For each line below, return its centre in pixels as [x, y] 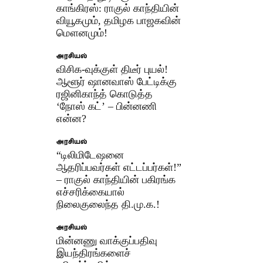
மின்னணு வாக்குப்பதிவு [107, 240]
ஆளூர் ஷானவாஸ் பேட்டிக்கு [117, 81]
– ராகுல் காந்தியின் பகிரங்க [116, 179]
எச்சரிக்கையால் [91, 192]
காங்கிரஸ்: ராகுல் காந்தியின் [118, 8]
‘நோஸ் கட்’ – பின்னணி [107, 106]
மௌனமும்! [82, 33]
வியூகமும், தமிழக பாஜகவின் [119, 20]
